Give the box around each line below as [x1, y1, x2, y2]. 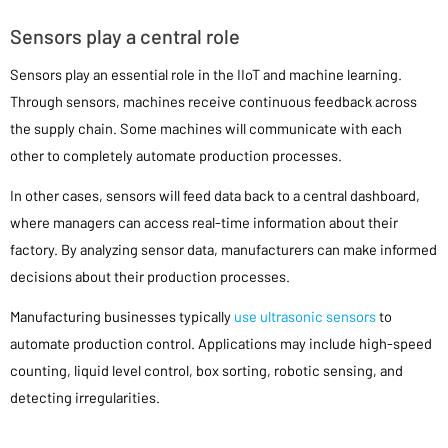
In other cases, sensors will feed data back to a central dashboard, [10, 186, 420, 205]
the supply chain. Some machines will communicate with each [10, 119, 402, 137]
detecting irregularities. [10, 388, 160, 407]
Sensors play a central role [10, 24, 240, 48]
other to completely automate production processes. [10, 146, 342, 164]
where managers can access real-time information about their [10, 213, 398, 232]
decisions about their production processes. [10, 267, 290, 286]
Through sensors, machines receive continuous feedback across [10, 92, 417, 110]
